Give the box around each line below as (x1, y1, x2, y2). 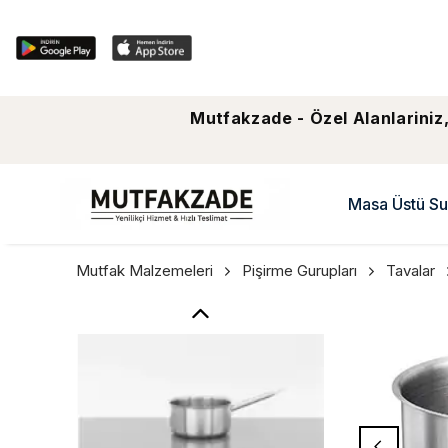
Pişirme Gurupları (242, 261, 357, 280)
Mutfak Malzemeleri (76, 261, 213, 280)
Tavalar (386, 261, 435, 280)
